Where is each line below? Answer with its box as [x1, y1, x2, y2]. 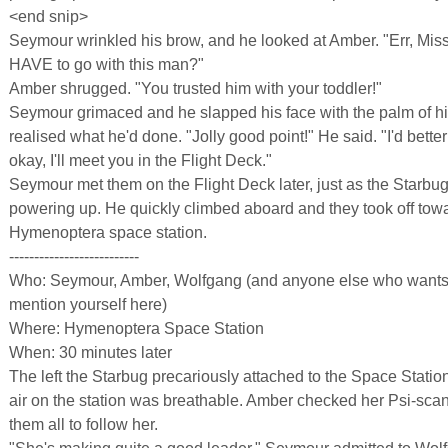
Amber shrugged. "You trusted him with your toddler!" [9, 80, 382, 97]
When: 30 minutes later [9, 344, 172, 361]
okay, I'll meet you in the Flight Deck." [9, 152, 272, 169]
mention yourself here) [9, 296, 167, 313]
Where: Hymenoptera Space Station [9, 320, 264, 337]
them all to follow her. [9, 416, 158, 433]
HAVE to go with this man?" [9, 56, 204, 73]
